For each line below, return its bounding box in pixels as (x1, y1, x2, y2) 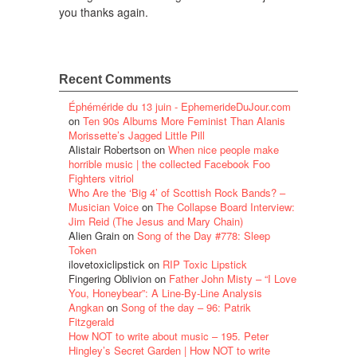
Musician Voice (69, 198, 139, 214)
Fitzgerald (69, 313, 114, 329)
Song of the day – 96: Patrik (121, 299, 251, 315)
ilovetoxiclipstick (69, 256, 145, 272)
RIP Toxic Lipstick (163, 256, 247, 272)
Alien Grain (69, 227, 120, 243)
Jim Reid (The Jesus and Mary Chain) (69, 213, 243, 229)
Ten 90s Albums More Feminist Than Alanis (83, 112, 285, 128)
